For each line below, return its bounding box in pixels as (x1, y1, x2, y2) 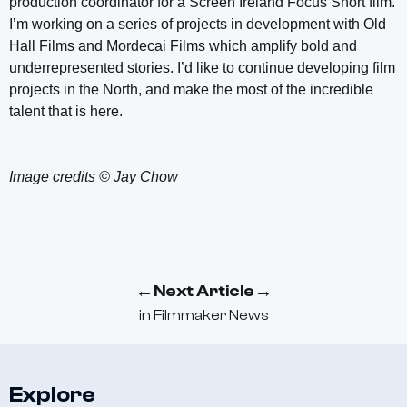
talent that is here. (9, 104, 123, 120)
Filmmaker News (153, 307, 269, 324)
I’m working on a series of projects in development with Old (9, 16, 386, 33)
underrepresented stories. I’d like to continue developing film (9, 60, 395, 76)
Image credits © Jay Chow (9, 169, 178, 185)
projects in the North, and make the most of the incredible (9, 82, 373, 98)
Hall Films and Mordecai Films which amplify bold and (9, 38, 357, 55)
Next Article (153, 282, 254, 302)
